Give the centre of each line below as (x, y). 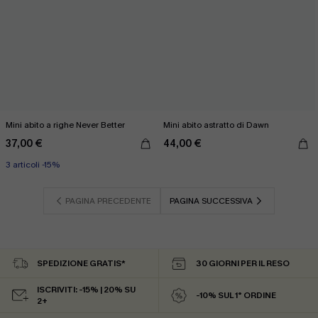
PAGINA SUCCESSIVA (211, 201)
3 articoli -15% (33, 165)
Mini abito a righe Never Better (65, 125)
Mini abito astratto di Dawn (216, 125)
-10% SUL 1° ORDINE (236, 295)
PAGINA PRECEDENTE (108, 201)
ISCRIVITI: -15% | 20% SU (86, 290)
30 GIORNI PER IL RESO (243, 263)
